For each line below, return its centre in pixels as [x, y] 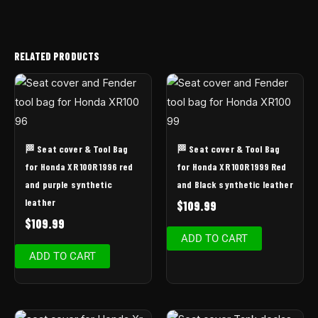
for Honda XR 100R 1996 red [79, 167]
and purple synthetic [68, 185]
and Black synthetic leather [235, 185]
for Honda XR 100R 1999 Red [232, 167]
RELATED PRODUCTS [57, 56]
